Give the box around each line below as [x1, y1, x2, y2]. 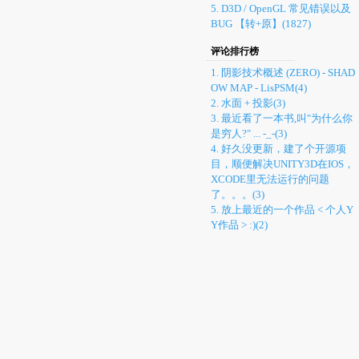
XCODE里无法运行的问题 [211, 173, 329, 185]
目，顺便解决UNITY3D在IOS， [211, 158, 354, 170]
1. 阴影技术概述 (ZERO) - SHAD [211, 67, 355, 79]
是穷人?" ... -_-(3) [211, 127, 287, 139]
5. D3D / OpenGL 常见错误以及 [211, 2, 351, 14]
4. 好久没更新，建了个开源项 [211, 143, 346, 155]
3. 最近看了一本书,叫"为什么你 [211, 112, 353, 124]
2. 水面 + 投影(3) [211, 97, 285, 109]
